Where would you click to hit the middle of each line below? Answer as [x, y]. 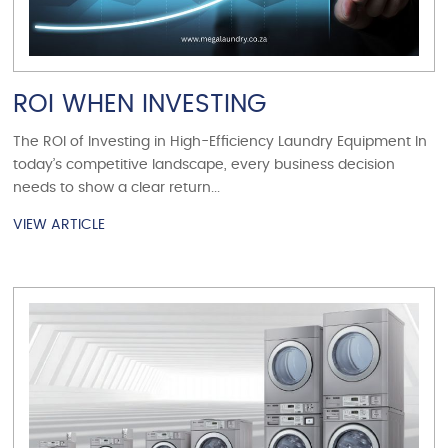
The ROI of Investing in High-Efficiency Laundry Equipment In [220, 141]
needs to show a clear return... [117, 187]
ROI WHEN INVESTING [140, 104]
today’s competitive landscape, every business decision [204, 164]
